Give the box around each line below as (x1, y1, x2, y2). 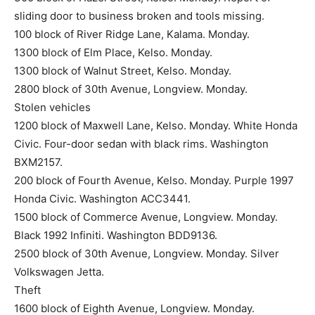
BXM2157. (14, 155, 63, 169)
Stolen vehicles (14, 101, 91, 115)
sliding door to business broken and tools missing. (14, 9, 264, 23)
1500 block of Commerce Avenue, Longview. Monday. (14, 210, 278, 224)
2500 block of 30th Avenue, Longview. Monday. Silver (14, 247, 279, 261)
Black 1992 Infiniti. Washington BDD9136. (14, 229, 217, 243)
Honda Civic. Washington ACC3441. (14, 192, 191, 206)
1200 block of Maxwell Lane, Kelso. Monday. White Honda (14, 119, 297, 133)
